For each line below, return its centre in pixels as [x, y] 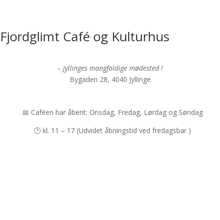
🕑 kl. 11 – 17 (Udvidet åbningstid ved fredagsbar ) [112, 130]
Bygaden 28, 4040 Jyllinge [110, 79]
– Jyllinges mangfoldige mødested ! [110, 68]
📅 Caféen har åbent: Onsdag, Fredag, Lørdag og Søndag [112, 112]
